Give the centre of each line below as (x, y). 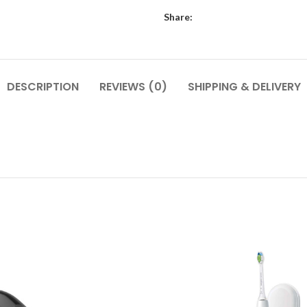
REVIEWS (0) (133, 86)
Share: (178, 16)
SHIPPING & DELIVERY (244, 86)
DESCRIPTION (42, 86)
